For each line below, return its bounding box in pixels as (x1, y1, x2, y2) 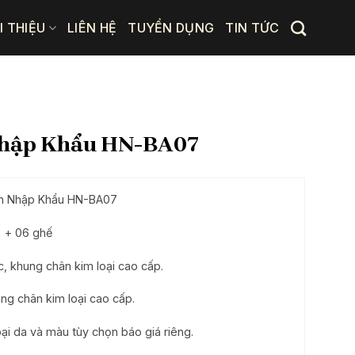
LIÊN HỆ (67, 20, 117, 36)
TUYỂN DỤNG (128, 20, 215, 36)
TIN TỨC (225, 20, 280, 36)
